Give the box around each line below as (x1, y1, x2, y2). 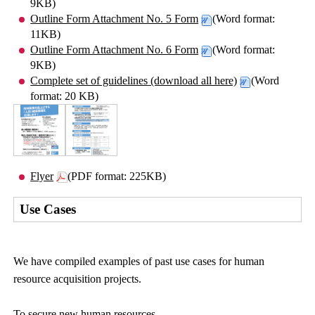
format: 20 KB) (30, 90, 99, 103)
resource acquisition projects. (13, 272, 142, 285)
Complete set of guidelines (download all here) (30, 75, 238, 87)
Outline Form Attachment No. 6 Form (30, 44, 199, 56)
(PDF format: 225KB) (67, 169, 167, 182)
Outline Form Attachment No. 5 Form (30, 13, 199, 25)
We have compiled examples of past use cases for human (13, 255, 265, 267)
